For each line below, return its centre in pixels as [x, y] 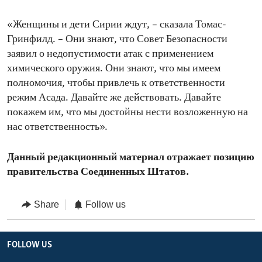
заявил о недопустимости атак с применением [110, 54]
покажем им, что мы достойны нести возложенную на [127, 113]
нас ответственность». [57, 127]
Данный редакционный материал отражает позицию [131, 158]
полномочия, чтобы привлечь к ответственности [116, 84]
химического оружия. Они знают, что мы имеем [114, 69]
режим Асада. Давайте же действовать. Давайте [114, 98]
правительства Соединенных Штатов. [98, 173]
